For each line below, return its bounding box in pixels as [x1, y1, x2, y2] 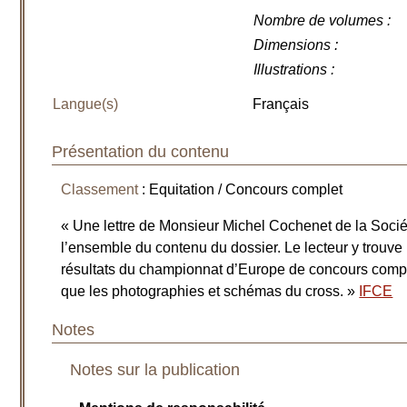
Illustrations [253, 62, 328, 77]
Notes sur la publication [70, 360, 241, 379]
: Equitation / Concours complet [138, 182, 343, 198]
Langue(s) [53, 96, 119, 112]
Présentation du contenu [52, 142, 230, 161]
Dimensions [253, 37, 332, 53]
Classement [61, 182, 139, 198]
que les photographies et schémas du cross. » [61, 283, 360, 300]
